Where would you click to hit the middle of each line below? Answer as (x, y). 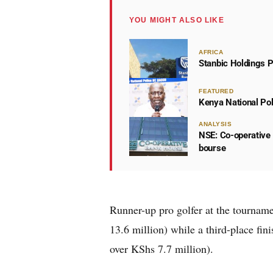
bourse (212, 148)
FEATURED (216, 91)
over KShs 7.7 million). (161, 249)
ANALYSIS (215, 124)
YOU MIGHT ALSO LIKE (177, 20)
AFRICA (211, 52)
